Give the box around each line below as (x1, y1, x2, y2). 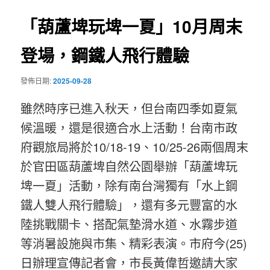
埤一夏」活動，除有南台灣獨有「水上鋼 (20, 177, 238, 194)
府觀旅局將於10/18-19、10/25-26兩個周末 (20, 138, 249, 155)
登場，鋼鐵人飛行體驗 (20, 43, 190, 68)
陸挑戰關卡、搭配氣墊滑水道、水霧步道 (20, 215, 238, 233)
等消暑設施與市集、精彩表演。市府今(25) (20, 234, 248, 252)
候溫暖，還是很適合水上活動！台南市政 (20, 119, 238, 136)
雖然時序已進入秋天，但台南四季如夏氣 (20, 99, 238, 117)
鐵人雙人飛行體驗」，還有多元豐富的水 (20, 196, 238, 213)
